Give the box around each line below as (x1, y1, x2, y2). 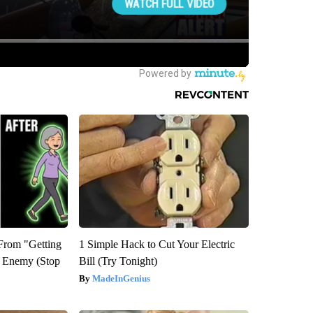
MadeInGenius (92, 272, 150, 284)
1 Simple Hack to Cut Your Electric (78, 238, 235, 250)
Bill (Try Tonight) (78, 254, 157, 267)
